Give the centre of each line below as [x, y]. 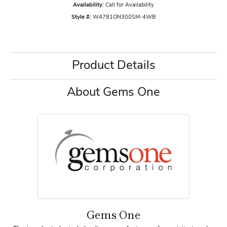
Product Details [113, 66]
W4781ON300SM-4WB [124, 17]
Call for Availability [130, 5]
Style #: [81, 17]
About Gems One [113, 93]
